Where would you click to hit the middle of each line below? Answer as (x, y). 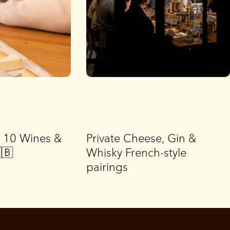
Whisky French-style (137, 152)
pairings (107, 167)
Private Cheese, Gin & (141, 138)
